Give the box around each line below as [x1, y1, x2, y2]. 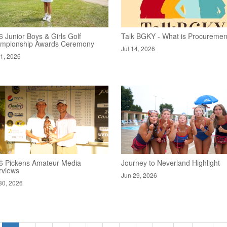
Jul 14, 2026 [121, 44, 155, 53]
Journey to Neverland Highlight [121, 158, 220, 168]
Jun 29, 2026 [121, 171, 157, 179]
